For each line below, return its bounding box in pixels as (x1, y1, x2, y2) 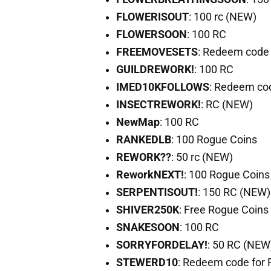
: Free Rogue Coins (179, 203, 269, 216)
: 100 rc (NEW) (189, 10, 256, 23)
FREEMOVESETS (116, 45, 198, 58)
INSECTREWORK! (116, 98, 201, 111)
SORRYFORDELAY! (116, 238, 207, 251)
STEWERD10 (116, 256, 178, 269)
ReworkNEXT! (116, 168, 184, 181)
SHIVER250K (116, 203, 179, 216)
